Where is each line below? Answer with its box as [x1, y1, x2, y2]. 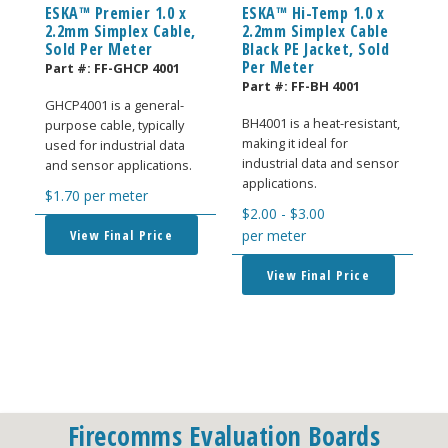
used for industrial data [44, 135, 185, 154]
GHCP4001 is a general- [44, 95, 184, 114]
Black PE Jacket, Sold [241, 38, 390, 61]
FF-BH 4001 [290, 77, 360, 96]
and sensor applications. [44, 155, 192, 174]
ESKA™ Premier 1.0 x [44, 2, 187, 25]
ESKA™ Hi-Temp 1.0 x [241, 2, 385, 25]
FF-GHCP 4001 [93, 59, 180, 78]
